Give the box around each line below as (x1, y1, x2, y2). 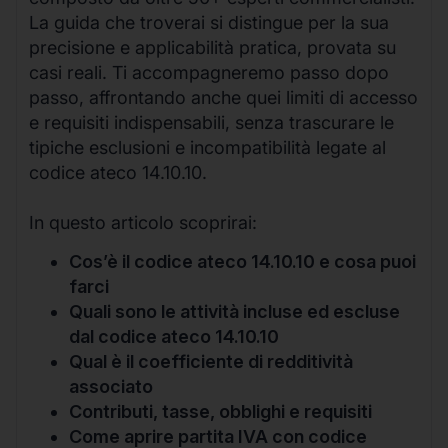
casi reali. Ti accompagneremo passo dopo (29, 61, 389, 83)
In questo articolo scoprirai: (29, 211, 257, 233)
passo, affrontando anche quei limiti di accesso (29, 86, 418, 108)
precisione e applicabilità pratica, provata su (29, 36, 396, 58)
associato (69, 376, 153, 398)
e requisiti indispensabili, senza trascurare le (29, 111, 394, 133)
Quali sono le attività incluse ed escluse (69, 301, 400, 323)
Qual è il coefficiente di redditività (69, 351, 353, 373)
